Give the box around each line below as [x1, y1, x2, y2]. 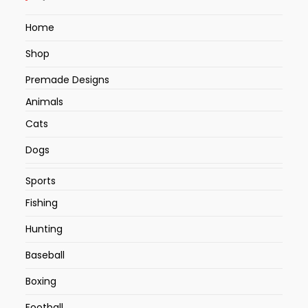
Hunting [25, 222, 63, 236]
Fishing [25, 196, 58, 210]
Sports [25, 174, 56, 188]
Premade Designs [25, 73, 110, 87]
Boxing [25, 274, 57, 289]
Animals [25, 95, 64, 109]
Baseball [25, 248, 65, 263]
